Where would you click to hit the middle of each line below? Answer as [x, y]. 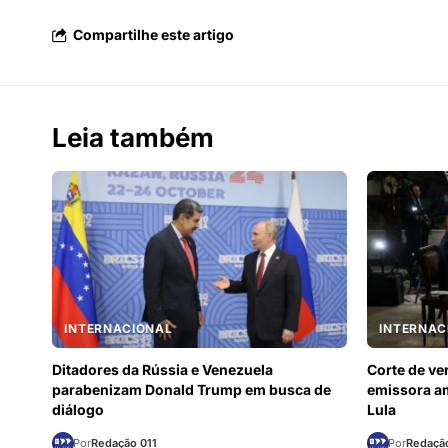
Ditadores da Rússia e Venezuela [162, 369]
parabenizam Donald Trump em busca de [191, 389]
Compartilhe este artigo [153, 34]
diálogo [78, 409]
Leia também [133, 137]
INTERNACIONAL [118, 328]
